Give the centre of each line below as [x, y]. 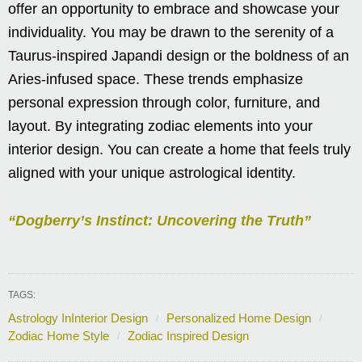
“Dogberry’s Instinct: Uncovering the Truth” [160, 221]
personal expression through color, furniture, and [164, 103]
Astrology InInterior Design [78, 318]
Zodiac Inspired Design [188, 336]
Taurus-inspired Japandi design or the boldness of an [179, 56]
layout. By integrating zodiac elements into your [160, 126]
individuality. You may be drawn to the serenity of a [171, 33]
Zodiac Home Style [59, 336]
